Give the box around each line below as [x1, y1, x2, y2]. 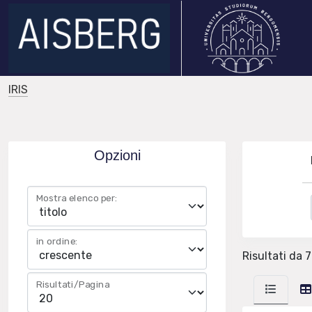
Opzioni [93, 148, 141, 163]
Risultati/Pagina [36, 279, 110, 290]
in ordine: [36, 235, 78, 247]
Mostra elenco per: [36, 192, 118, 204]
